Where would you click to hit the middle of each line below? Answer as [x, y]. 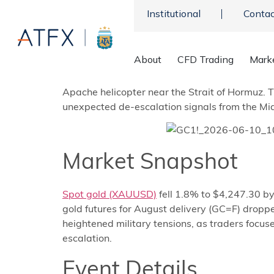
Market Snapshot [150, 160]
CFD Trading [205, 59]
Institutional [173, 13]
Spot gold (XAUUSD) [109, 194]
